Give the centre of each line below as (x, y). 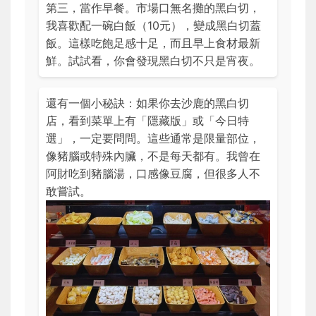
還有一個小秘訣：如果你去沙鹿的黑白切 (147, 103)
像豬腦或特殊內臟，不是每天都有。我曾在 (153, 156)
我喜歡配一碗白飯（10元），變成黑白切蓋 (153, 25)
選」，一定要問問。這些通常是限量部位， (153, 138)
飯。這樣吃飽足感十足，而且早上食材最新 (153, 43)
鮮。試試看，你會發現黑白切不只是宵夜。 (153, 60)
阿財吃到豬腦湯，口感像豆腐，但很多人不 (153, 173)
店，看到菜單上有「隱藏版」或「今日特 (147, 120)
